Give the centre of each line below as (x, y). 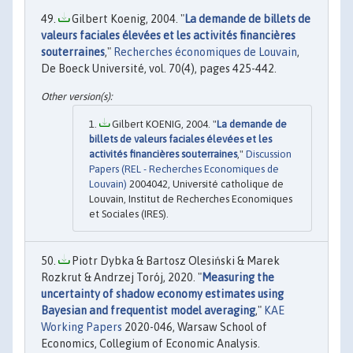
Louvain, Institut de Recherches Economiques (191, 199)
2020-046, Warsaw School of (195, 327)
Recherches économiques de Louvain (205, 52)
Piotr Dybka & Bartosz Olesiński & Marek (175, 261)
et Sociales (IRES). (129, 214)
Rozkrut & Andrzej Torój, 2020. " (121, 278)
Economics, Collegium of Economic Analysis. (150, 344)
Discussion (269, 154)
